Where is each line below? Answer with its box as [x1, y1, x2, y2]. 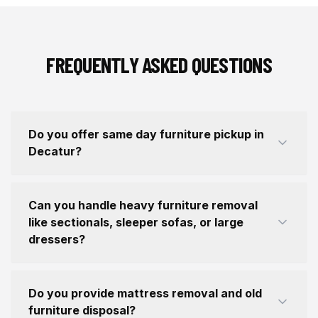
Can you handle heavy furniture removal [28, 198, 258, 212]
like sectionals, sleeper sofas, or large [28, 215, 243, 229]
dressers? [28, 232, 85, 246]
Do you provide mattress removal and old [28, 286, 262, 300]
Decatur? [28, 144, 82, 158]
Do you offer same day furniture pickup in [28, 127, 264, 141]
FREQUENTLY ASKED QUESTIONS [46, 52, 272, 77]
